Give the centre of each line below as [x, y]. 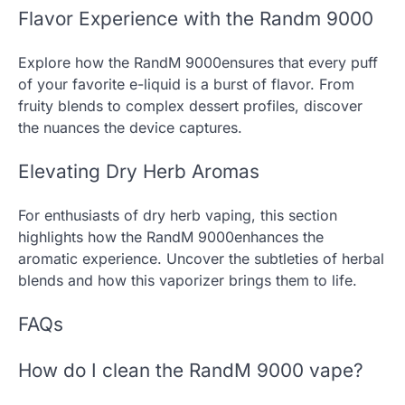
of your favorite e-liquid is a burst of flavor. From [186, 85]
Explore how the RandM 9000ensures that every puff [198, 63]
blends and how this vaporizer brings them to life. [188, 280]
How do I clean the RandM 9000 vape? [191, 371]
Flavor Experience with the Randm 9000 [196, 19]
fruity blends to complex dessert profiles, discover [190, 106]
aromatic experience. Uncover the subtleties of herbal [201, 258]
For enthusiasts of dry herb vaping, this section [178, 215]
